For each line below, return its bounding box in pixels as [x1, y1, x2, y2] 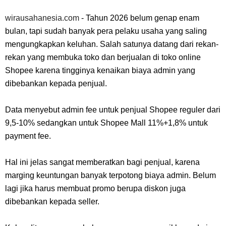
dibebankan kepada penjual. [5, 79, 107, 88]
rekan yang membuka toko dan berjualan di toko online [5, 52, 201, 62]
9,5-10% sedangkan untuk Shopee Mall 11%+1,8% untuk [5, 118, 208, 127]
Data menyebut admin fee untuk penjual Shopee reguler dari [5, 105, 220, 114]
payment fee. [5, 131, 51, 140]
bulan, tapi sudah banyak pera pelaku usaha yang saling [5, 26, 207, 35]
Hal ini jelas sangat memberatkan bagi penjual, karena [5, 157, 200, 166]
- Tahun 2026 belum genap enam [79, 13, 199, 22]
